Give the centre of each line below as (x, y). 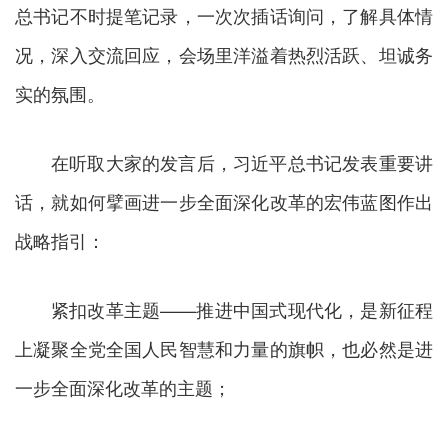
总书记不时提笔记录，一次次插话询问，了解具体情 (224, 15)
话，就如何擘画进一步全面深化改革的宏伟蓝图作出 (224, 201)
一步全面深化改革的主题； (123, 387)
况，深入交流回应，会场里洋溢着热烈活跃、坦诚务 (224, 54)
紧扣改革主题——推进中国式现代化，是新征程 (242, 309)
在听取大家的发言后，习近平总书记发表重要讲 (242, 162)
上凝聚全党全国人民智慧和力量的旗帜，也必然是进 (224, 348)
